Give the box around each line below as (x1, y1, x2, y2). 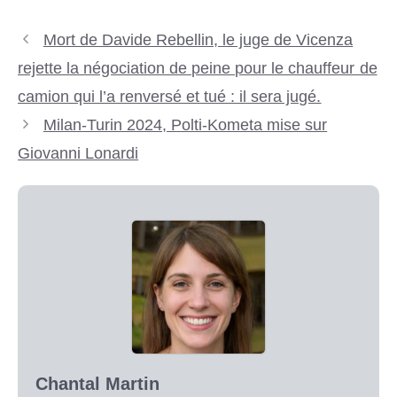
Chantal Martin (35, 374, 160, 394)
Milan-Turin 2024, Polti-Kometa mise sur (43, 116, 328, 135)
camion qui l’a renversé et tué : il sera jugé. (18, 88, 322, 106)
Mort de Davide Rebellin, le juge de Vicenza (43, 31, 354, 50)
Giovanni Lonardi (18, 144, 139, 163)
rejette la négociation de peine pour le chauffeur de (18, 59, 378, 78)
